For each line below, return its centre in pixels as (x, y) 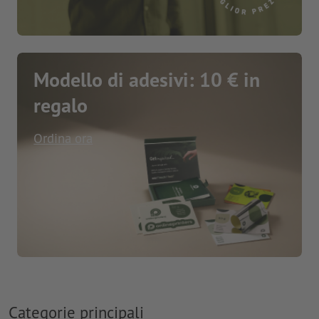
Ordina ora (63, 138)
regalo (61, 105)
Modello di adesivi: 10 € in (147, 79)
